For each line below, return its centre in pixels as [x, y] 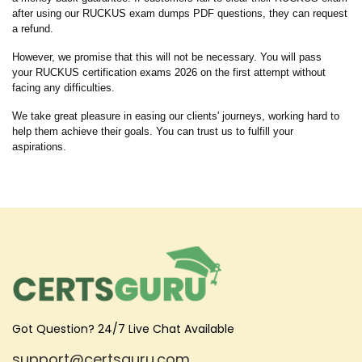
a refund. [33, 29]
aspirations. [39, 147]
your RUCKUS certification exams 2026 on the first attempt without [169, 72]
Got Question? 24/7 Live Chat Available [123, 329]
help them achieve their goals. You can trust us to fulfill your [153, 131]
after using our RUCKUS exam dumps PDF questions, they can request [180, 13]
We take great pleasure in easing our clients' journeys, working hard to [176, 116]
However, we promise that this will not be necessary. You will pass [167, 57]
